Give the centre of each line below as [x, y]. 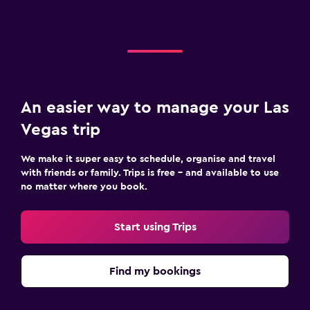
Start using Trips [155, 227]
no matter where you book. [84, 186]
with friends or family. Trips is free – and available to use [150, 173]
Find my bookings [155, 271]
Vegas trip [61, 130]
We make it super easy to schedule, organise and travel [148, 159]
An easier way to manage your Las [155, 108]
